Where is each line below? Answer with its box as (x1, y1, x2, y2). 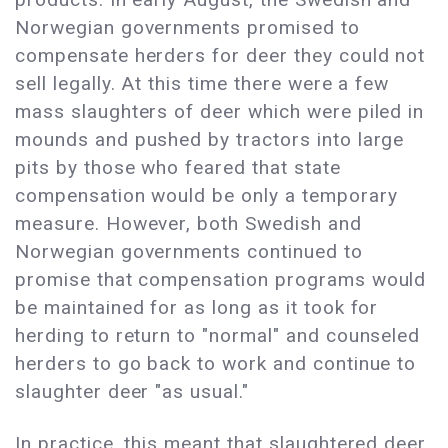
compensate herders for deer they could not (15, 44, 426, 68)
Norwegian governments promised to (15, 16, 360, 40)
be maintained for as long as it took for (15, 296, 379, 320)
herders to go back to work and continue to (15, 352, 417, 376)
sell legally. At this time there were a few (15, 72, 390, 96)
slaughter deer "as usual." (15, 380, 249, 404)
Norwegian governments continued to (15, 240, 363, 264)
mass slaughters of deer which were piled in (15, 100, 425, 124)
